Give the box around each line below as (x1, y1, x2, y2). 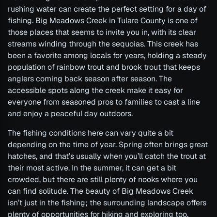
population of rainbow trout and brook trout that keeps (8, 62, 200, 73)
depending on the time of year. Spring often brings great (8, 139, 208, 150)
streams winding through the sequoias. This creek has (8, 39, 198, 49)
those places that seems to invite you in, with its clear (8, 27, 196, 38)
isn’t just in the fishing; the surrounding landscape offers (8, 198, 206, 208)
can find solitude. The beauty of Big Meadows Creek (8, 186, 193, 197)
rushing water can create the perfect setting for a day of (8, 4, 206, 15)
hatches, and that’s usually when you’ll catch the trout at (8, 151, 206, 162)
